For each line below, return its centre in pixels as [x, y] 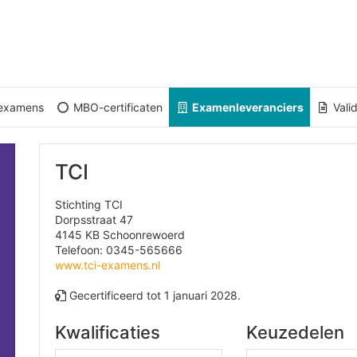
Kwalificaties [108, 332]
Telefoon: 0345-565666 [119, 250]
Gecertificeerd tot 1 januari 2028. [153, 295]
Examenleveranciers [246, 107]
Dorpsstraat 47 [94, 220]
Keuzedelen [295, 332]
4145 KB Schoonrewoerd [120, 235]
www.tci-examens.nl [108, 265]
